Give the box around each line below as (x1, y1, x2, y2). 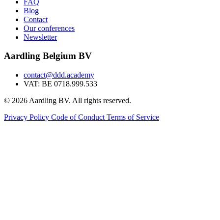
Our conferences (24, 24, 75, 32)
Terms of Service (107, 113, 159, 122)
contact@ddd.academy (24, 71, 94, 80)
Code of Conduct (51, 113, 107, 122)
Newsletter (24, 32, 57, 41)
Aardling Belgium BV (4, 51, 92, 61)
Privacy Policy (4, 113, 51, 122)
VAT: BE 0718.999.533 (24, 80, 97, 88)
